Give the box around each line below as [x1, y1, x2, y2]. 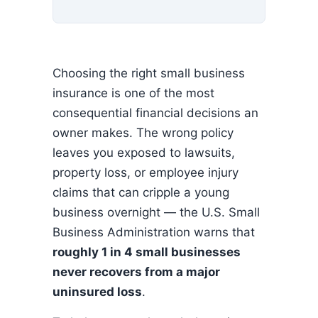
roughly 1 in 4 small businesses [53, 245, 241, 259]
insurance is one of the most [53, 86, 214, 100]
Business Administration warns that [53, 225, 255, 239]
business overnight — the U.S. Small [53, 205, 260, 219]
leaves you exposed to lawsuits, [53, 146, 235, 160]
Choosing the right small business [53, 66, 245, 80]
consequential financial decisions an [53, 106, 258, 120]
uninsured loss [53, 285, 142, 299]
